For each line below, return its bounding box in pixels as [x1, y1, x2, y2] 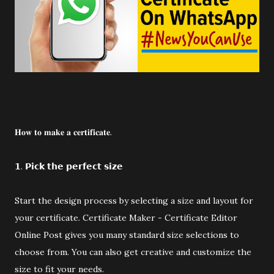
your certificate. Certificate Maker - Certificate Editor [15, 212, 237, 223]
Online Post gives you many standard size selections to [15, 229, 239, 240]
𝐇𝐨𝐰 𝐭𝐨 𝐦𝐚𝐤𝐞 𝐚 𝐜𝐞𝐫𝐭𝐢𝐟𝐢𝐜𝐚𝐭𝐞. [15, 126, 112, 138]
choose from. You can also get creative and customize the [15, 246, 251, 257]
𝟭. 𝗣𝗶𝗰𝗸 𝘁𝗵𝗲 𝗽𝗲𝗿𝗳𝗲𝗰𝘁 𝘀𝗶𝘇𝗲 [15, 160, 123, 172]
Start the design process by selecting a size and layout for [15, 194, 253, 206]
